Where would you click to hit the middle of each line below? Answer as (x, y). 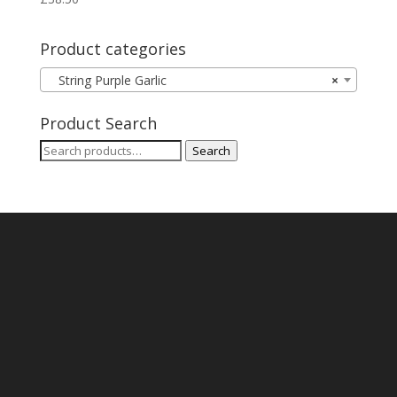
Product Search (98, 123)
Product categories (113, 49)
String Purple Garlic (107, 80)
